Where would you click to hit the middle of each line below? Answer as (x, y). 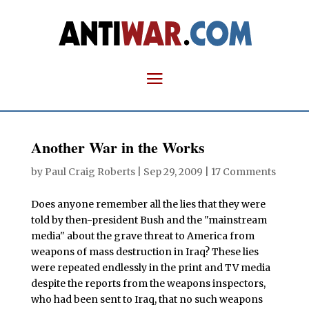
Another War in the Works (118, 147)
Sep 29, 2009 (173, 172)
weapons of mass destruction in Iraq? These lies (144, 252)
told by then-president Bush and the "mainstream (149, 220)
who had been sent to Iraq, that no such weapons (147, 299)
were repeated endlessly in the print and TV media (150, 268)
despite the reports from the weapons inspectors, (148, 283)
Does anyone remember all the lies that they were (148, 204)
